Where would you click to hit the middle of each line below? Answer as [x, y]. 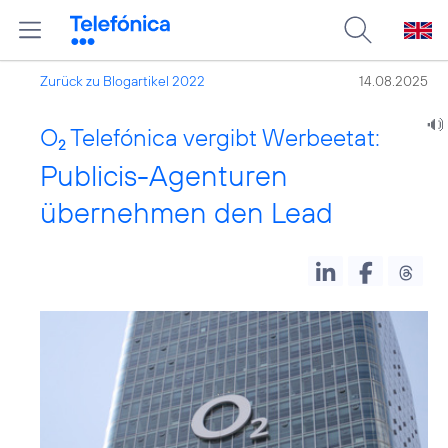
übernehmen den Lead [186, 212]
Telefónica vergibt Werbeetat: [223, 137]
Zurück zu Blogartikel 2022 [122, 81]
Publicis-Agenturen [164, 175]
